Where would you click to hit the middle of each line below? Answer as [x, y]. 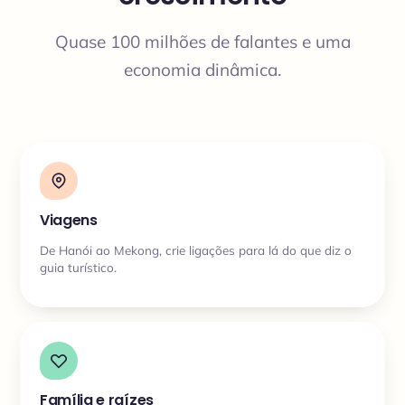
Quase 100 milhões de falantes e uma [202, 42]
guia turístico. [78, 267]
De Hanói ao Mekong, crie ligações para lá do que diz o [196, 250]
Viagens [69, 220]
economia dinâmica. [202, 70]
